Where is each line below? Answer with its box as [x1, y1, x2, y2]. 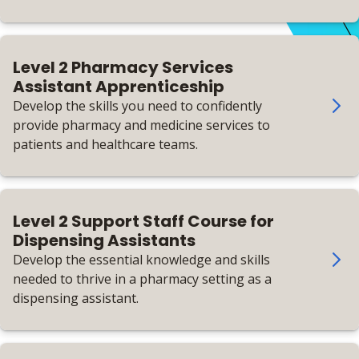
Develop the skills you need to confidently [13, 97, 262, 115]
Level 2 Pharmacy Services [13, 56, 233, 79]
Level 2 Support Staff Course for [13, 210, 274, 232]
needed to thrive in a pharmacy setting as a [13, 270, 272, 288]
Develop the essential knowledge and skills [13, 251, 270, 268]
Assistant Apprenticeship [13, 75, 224, 98]
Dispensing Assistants [13, 229, 196, 252]
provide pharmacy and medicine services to [13, 116, 270, 134]
